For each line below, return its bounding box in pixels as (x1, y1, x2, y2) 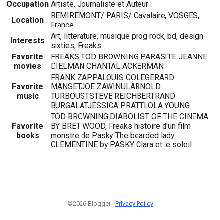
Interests (10, 36, 45, 46)
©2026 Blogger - (67, 200, 115, 208)
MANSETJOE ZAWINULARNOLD (51, 82, 161, 92)
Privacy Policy (115, 200, 153, 208)
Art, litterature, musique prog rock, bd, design (51, 31, 203, 41)
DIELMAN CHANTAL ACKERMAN (51, 61, 164, 71)
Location (11, 15, 44, 25)
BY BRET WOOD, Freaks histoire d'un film (51, 121, 191, 131)
